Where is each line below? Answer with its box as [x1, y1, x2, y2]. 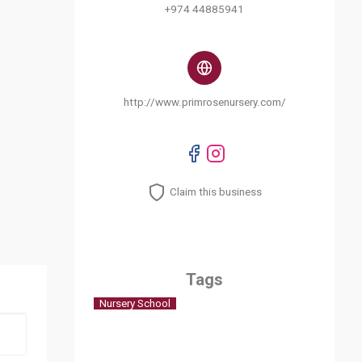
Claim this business [170, 186, 263, 199]
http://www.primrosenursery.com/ [123, 95, 286, 108]
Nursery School [99, 297, 170, 309]
